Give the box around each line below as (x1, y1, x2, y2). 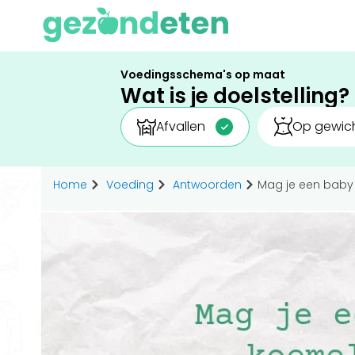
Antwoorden (173, 176, 242, 193)
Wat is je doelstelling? (120, 82, 349, 110)
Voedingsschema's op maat (120, 67, 285, 82)
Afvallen (155, 117, 205, 136)
